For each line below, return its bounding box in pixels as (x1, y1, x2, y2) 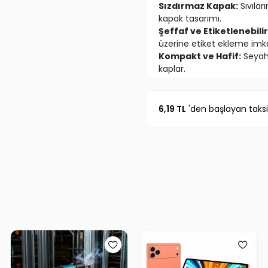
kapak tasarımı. (158, 12, 221, 25)
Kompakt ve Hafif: (158, 50, 241, 62)
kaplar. (158, 62, 185, 75)
